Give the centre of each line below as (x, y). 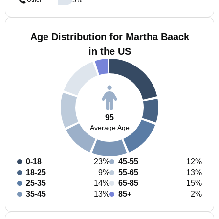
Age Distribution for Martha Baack (109, 37)
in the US (109, 51)
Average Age (109, 127)
